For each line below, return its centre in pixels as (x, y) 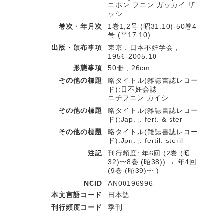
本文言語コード (77, 195)
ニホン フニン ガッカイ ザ (152, 5)
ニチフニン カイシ (138, 98)
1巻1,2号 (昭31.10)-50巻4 (152, 26)
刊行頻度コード (77, 207)
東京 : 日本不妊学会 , (143, 47)
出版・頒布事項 (77, 47)
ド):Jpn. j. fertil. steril (146, 140)
